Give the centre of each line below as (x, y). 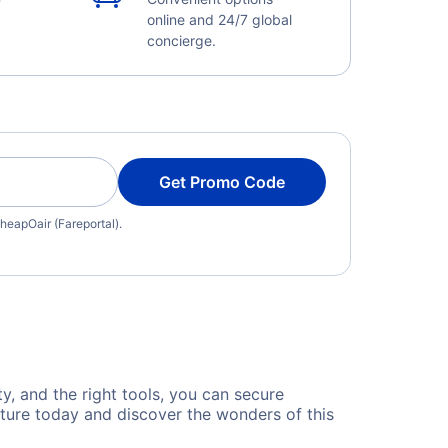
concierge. (181, 40)
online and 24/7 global (219, 19)
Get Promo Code (222, 182)
